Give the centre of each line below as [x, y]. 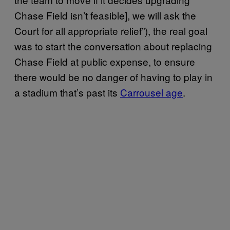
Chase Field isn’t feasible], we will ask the [105, 15]
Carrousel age [151, 92]
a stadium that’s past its [67, 92]
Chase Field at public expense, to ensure [105, 61]
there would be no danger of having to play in [113, 76]
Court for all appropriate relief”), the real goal [111, 30]
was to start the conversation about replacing [113, 46]
